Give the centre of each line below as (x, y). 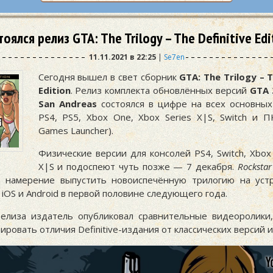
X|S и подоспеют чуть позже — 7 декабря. (138, 167)
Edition (54, 90)
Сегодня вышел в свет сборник (109, 77)
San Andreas (67, 104)
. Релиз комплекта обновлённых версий (160, 90)
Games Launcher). (76, 131)
